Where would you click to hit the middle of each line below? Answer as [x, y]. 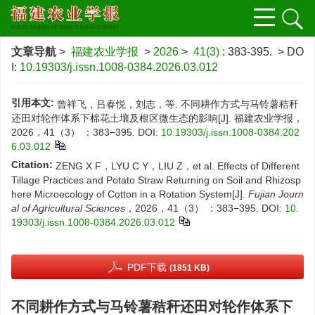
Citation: [32, 165]
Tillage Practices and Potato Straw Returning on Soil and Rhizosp [156, 180]
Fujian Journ [276, 194]
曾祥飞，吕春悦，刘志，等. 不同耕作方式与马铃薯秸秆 [178, 104]
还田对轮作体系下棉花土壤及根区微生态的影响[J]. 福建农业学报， [157, 118]
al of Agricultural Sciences [68, 208]
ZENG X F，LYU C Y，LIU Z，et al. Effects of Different [178, 166]
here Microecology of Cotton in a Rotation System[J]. [130, 194]
